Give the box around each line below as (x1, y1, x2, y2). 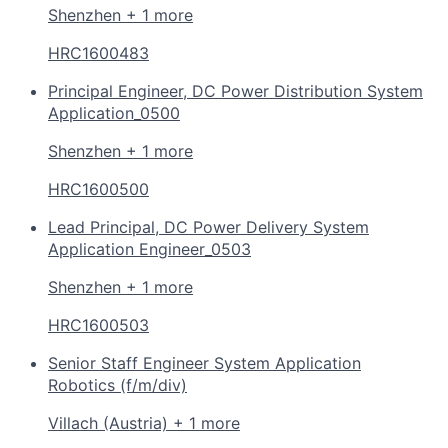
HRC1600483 (48, 42, 149, 63)
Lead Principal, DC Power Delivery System (48, 216, 369, 237)
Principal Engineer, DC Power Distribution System (48, 80, 423, 101)
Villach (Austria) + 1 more (48, 412, 240, 433)
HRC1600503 (48, 314, 149, 335)
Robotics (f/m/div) (48, 374, 187, 395)
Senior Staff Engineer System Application (48, 352, 361, 373)
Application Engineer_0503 (48, 238, 251, 259)
